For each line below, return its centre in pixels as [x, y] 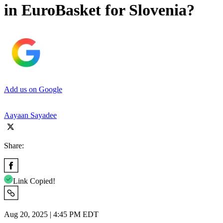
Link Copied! [34, 181]
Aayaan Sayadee [30, 115]
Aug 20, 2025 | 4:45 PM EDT [51, 214]
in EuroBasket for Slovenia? [99, 10]
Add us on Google [33, 89]
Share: [14, 145]
